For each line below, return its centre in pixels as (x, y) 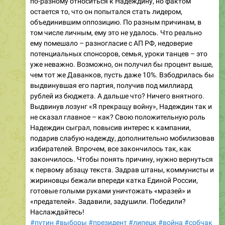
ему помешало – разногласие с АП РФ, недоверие (111, 43)
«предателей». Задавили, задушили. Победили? (108, 201)
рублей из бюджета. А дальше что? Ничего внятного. (117, 96)
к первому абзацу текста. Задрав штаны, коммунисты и (122, 170)
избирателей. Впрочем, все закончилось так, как (111, 148)
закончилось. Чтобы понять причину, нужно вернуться (122, 159)
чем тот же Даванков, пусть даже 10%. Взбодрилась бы (122, 75)
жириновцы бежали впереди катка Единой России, (114, 180)
